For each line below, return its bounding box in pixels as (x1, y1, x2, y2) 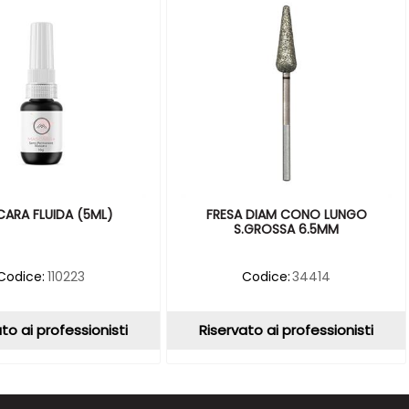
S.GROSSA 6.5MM (234, 219, 340, 238)
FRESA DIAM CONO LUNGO (205, 204, 367, 224)
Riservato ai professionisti (199, 320, 374, 340)
